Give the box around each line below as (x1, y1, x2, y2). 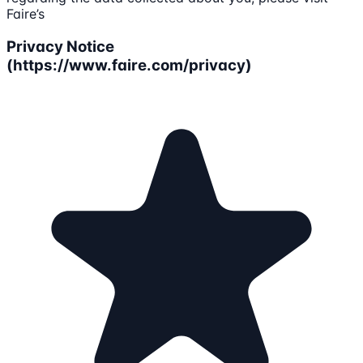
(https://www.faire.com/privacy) (6, 55, 252, 75)
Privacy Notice (6, 36, 114, 56)
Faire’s (6, 6, 45, 23)
